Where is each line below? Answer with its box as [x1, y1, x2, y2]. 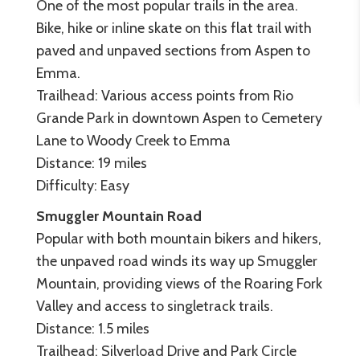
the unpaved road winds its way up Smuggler [36, 252, 317, 270]
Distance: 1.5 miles [36, 319, 149, 337]
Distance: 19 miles [36, 153, 147, 172]
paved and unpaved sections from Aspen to [36, 41, 310, 59]
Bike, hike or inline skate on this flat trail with [36, 18, 312, 37]
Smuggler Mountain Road [36, 207, 202, 225]
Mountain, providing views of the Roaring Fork [36, 274, 322, 292]
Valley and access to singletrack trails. [36, 297, 273, 315]
